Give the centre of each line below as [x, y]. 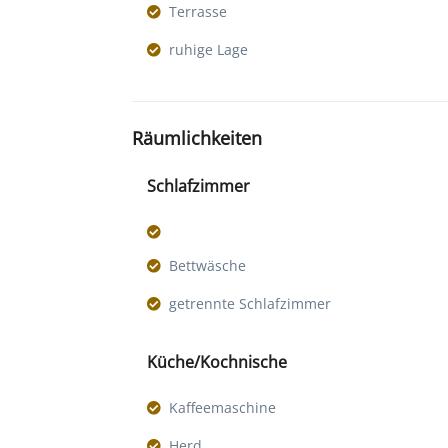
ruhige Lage [208, 50]
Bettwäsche [207, 266]
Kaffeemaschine [222, 408]
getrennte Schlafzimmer [250, 304]
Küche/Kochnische [217, 362]
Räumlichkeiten [197, 138]
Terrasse [198, 12]
